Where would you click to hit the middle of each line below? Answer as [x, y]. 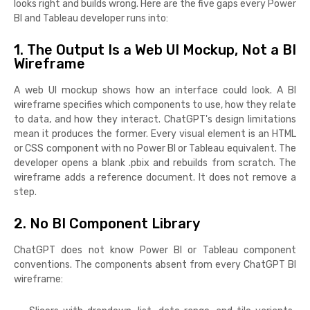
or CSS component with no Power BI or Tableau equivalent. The [155, 149]
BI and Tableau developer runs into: [91, 19]
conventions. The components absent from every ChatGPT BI [155, 265]
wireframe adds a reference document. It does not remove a [155, 178]
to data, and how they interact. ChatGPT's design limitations [155, 120]
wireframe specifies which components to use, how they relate [155, 105]
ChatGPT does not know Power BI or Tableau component [155, 250]
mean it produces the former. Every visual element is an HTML [155, 134]
